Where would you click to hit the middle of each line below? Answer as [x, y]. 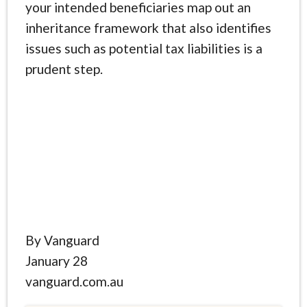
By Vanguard [62, 240]
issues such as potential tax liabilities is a [144, 48]
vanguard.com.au [74, 281]
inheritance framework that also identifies [148, 27]
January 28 [56, 260]
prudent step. [64, 69]
